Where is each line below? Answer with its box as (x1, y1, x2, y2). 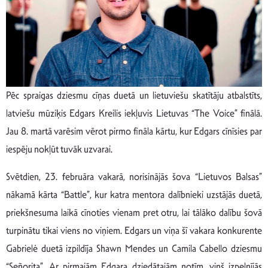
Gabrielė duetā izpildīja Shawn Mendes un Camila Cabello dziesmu (6, 242, 262, 255)
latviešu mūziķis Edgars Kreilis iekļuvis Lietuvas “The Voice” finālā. (6, 106, 262, 120)
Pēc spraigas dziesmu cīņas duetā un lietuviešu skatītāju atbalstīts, (6, 89, 262, 102)
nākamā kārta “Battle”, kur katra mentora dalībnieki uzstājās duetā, (6, 188, 262, 201)
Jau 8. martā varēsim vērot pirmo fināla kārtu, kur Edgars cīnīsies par (6, 124, 262, 138)
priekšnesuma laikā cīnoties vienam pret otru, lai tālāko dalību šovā (6, 206, 262, 219)
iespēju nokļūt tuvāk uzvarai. (6, 142, 112, 156)
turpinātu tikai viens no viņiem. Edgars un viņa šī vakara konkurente (6, 224, 262, 237)
